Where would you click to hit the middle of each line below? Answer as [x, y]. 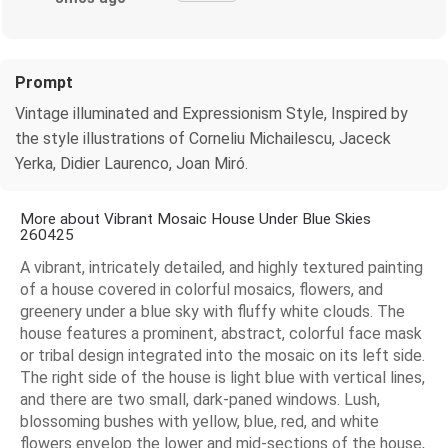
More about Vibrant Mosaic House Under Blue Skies [195, 218]
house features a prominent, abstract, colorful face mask [221, 333]
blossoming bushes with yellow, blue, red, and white [199, 421]
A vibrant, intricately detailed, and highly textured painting [221, 267]
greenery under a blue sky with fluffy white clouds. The [212, 311]
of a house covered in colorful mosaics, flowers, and [201, 289]
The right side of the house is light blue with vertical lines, [222, 377]
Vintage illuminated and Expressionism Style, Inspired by [211, 113]
